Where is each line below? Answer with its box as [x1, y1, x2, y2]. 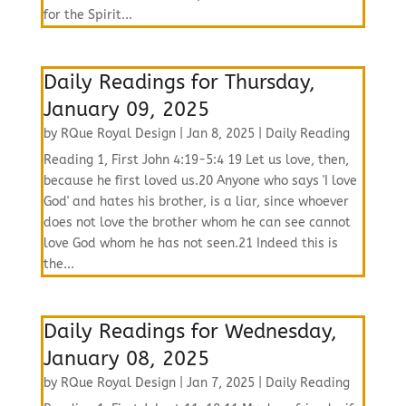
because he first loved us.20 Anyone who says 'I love [43, 173, 357, 188]
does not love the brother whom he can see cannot [43, 215, 351, 230]
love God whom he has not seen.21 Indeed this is [43, 236, 338, 251]
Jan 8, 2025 [186, 126, 255, 141]
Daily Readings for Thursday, [43, 71, 315, 94]
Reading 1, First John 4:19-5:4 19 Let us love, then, [43, 152, 349, 168]
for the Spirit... [43, 7, 132, 23]
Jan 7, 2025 [186, 375, 255, 391]
